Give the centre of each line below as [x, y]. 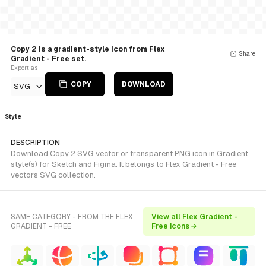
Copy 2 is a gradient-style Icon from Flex [88, 49]
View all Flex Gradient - [194, 217]
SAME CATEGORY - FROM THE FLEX [72, 217]
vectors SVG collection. [53, 175]
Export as [24, 68]
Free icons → [174, 226]
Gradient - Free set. [48, 59]
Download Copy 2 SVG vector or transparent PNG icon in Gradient [129, 153]
